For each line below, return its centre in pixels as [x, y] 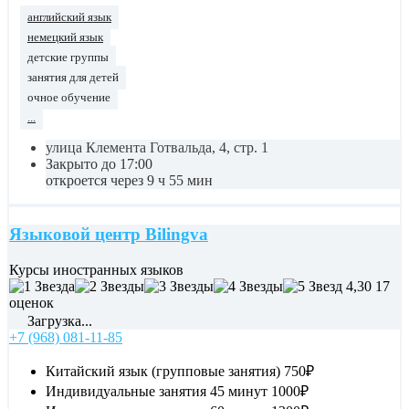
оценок [31, 302]
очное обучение [69, 98]
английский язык [69, 18]
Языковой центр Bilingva [109, 234]
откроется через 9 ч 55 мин [129, 181]
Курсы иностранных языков [96, 269]
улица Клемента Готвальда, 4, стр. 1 [157, 148]
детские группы [68, 58]
